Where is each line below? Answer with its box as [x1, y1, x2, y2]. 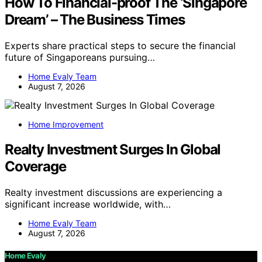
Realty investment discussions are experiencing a [5, 186, 222, 198]
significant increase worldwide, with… [5, 198, 171, 210]
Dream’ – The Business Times [5, 11, 185, 28]
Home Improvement [28, 119, 104, 129]
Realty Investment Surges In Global [5, 140, 221, 158]
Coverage [5, 157, 66, 175]
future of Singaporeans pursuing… [5, 51, 155, 63]
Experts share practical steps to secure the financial [5, 39, 236, 51]
